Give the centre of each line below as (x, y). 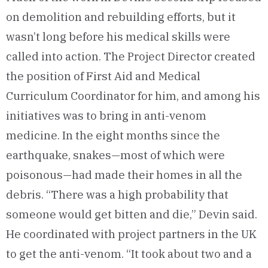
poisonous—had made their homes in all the (124, 175)
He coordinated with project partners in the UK (131, 234)
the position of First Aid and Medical (103, 76)
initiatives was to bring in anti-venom (106, 116)
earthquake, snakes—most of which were (115, 155)
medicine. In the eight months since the (113, 135)
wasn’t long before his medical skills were (118, 37)
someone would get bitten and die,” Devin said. (132, 214)
